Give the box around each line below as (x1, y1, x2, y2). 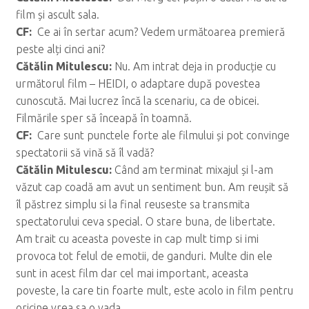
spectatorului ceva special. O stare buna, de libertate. (15, 215, 275, 228)
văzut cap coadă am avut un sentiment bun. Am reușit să (15, 181, 288, 194)
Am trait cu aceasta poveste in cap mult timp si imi (15, 232, 259, 246)
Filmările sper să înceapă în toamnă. (15, 112, 192, 125)
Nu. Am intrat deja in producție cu (114, 60, 276, 73)
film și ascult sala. (15, 8, 99, 21)
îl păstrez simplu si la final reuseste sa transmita (15, 198, 250, 211)
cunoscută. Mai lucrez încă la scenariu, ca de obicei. (15, 94, 259, 108)
